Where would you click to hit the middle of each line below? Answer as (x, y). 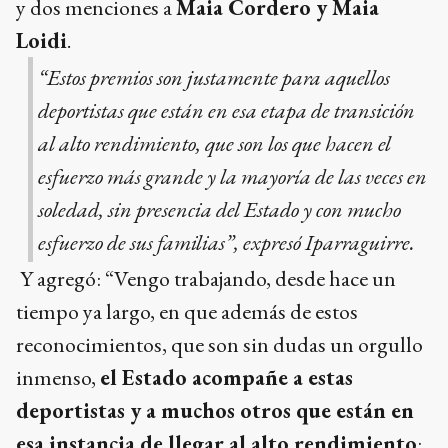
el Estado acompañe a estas (226, 377)
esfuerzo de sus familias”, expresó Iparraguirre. (226, 242)
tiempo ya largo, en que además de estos (187, 311)
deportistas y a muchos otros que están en (215, 410)
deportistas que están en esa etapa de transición (226, 110)
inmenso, (58, 377)
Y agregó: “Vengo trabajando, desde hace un (206, 278)
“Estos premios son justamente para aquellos (213, 77)
